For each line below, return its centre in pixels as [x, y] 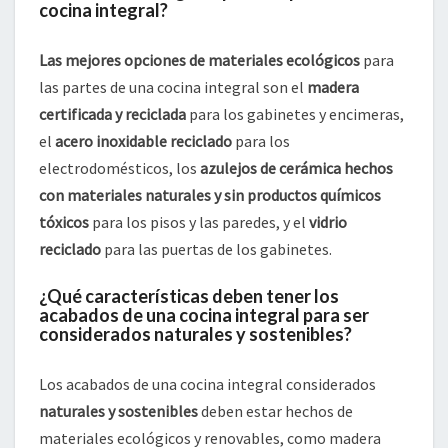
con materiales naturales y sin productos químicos [210, 195]
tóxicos [64, 222]
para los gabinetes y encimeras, [295, 114]
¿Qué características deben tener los [189, 296]
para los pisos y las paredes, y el [199, 222]
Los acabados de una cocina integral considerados [207, 384]
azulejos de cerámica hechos [296, 168]
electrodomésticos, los [119, 168]
